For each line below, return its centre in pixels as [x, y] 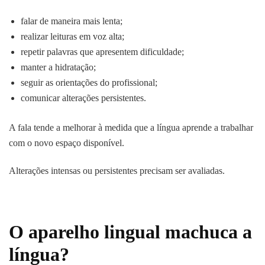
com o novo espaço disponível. [67, 143]
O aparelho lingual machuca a [130, 232]
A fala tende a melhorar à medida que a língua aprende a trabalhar [131, 128]
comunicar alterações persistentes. [83, 98]
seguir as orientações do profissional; [89, 83]
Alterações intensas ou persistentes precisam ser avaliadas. [117, 171]
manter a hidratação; [58, 67]
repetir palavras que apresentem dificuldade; [102, 52]
